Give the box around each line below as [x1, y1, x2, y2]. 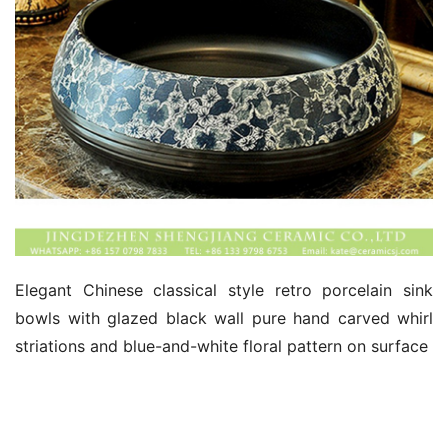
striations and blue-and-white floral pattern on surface [15, 336, 428, 356]
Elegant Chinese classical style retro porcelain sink [15, 280, 433, 300]
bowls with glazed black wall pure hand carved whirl [15, 308, 433, 328]
